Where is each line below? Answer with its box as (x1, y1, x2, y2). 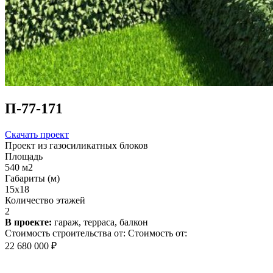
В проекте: (5, 216, 52, 227)
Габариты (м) (5, 172, 60, 183)
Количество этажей (5, 194, 85, 205)
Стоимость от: (128, 227, 187, 238)
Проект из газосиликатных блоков (5, 140, 148, 151)
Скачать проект (5, 129, 69, 140)
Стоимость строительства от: (5, 227, 126, 238)
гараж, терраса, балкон (52, 216, 148, 227)
